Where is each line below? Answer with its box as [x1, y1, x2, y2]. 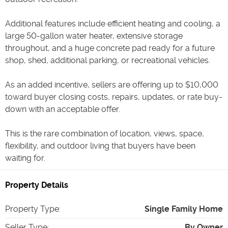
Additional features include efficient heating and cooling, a [5, 18, 220, 28]
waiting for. [5, 153, 45, 163]
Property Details [5, 180, 68, 190]
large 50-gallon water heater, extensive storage [5, 31, 183, 41]
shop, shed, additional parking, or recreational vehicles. [5, 55, 210, 65]
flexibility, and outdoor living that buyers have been [5, 140, 195, 151]
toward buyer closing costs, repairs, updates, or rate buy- [5, 92, 222, 102]
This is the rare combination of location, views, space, [5, 128, 204, 138]
